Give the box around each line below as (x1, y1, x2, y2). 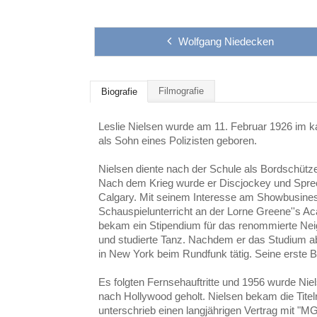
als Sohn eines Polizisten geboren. (98, 134, 258, 146)
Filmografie (158, 86, 204, 96)
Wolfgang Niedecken (178, 35, 274, 47)
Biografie (101, 86, 138, 97)
